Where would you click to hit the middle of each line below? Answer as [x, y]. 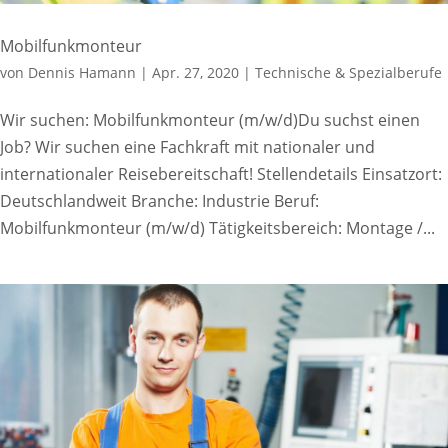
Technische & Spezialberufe [348, 72]
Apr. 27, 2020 [195, 72]
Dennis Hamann [82, 72]
